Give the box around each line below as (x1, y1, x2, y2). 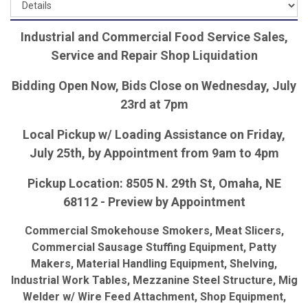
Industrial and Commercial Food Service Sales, (20, 29, 288, 44)
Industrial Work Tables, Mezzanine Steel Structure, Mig (10, 273, 298, 287)
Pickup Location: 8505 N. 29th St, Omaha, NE (27, 175, 281, 190)
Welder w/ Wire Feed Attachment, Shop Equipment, (22, 289, 286, 303)
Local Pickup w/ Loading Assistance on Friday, (23, 126, 285, 142)
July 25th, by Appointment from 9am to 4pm (29, 145, 279, 160)
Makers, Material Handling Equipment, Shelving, (31, 256, 277, 270)
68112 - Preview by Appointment (63, 194, 245, 209)
